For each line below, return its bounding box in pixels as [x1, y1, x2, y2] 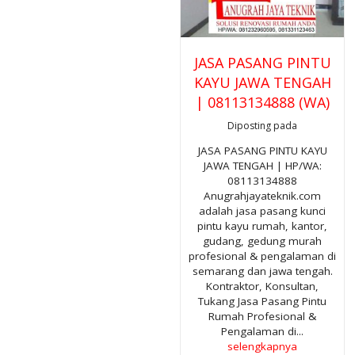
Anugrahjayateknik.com [204, 189, 321, 204]
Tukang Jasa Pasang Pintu [198, 294, 326, 309]
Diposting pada [227, 118, 297, 132]
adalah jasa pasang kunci [199, 204, 326, 219]
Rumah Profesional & [208, 309, 316, 324]
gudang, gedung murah [203, 234, 322, 249]
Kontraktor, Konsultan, [206, 279, 319, 294]
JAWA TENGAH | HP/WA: [203, 158, 322, 174]
